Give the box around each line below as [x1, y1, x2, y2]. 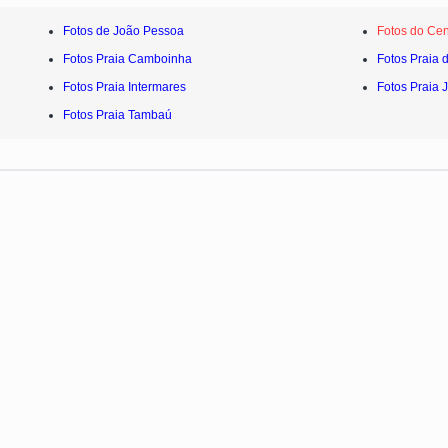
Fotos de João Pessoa [63, 23, 184, 38]
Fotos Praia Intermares [63, 79, 186, 94]
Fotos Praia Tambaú [63, 107, 172, 122]
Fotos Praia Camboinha [63, 51, 192, 66]
